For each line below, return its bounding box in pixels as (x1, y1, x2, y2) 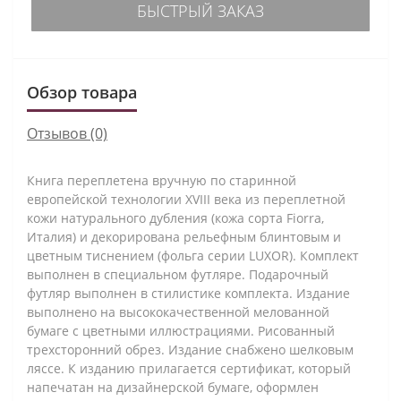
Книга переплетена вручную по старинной (27, 171, 296, 189)
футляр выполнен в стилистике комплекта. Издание (27, 284, 350, 302)
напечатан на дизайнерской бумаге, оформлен (27, 378, 319, 396)
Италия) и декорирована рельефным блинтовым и (27, 227, 341, 245)
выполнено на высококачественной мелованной (27, 303, 329, 320)
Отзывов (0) (27, 123, 107, 143)
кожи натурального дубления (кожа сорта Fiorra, (27, 209, 324, 226)
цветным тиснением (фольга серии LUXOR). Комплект (27, 246, 359, 264)
